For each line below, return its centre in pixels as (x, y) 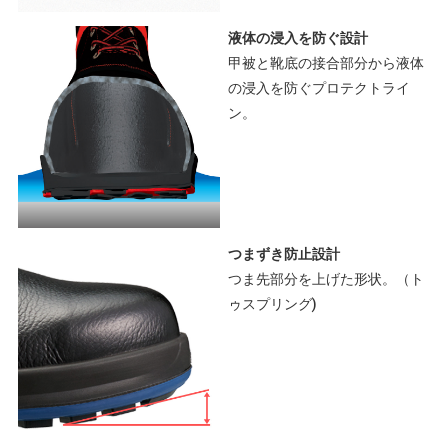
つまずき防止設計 (284, 253)
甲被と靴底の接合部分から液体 (326, 62)
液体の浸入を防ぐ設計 (298, 37)
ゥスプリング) (273, 303)
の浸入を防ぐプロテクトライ (319, 87)
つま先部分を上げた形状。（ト (326, 278)
